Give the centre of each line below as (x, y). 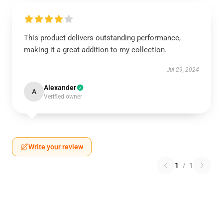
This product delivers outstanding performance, (102, 38)
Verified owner (63, 97)
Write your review (56, 147)
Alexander (60, 88)
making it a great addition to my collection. (95, 50)
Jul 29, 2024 (183, 70)
